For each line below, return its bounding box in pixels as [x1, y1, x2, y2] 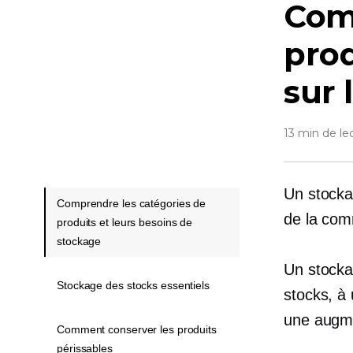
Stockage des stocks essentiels [57, 279, 210, 292]
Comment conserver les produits [57, 323, 217, 336]
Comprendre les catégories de [57, 197, 206, 210]
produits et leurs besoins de [57, 216, 193, 229]
